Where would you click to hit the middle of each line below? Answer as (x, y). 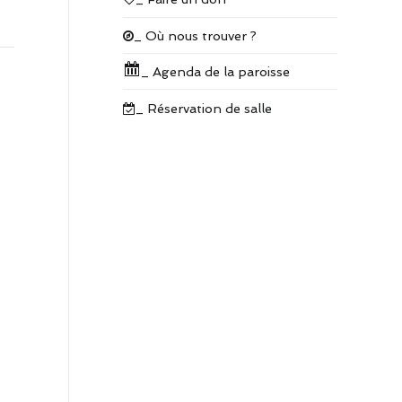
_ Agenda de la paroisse (215, 72)
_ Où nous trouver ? (195, 35)
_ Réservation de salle (204, 108)
